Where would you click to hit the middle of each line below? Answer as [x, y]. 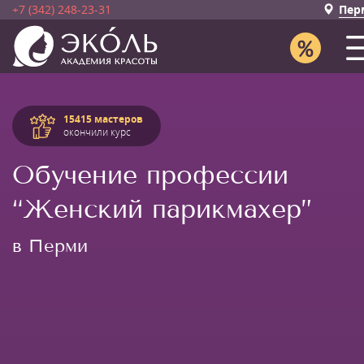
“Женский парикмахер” [162, 209]
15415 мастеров [103, 119]
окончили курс [97, 132]
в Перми [50, 246]
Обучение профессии [150, 175]
